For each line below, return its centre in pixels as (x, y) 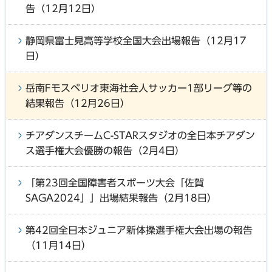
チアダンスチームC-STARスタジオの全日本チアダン (140, 136)
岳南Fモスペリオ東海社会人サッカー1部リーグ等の (139, 88)
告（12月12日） (63, 9)
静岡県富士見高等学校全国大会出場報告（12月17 (136, 41)
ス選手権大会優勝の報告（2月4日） (105, 151)
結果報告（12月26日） (78, 104)
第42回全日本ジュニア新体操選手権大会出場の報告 (139, 230)
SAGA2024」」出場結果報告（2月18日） (121, 198)
